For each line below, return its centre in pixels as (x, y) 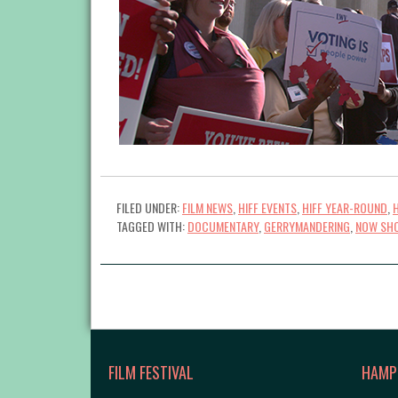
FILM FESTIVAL (151, 373)
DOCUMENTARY (223, 227)
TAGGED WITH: (152, 227)
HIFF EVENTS (267, 208)
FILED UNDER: (149, 208)
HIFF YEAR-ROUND (345, 208)
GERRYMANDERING (307, 227)
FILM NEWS (207, 208)
